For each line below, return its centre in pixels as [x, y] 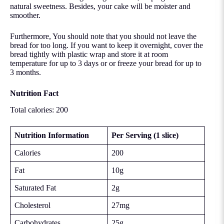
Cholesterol [32, 205]
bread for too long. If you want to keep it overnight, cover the [106, 45]
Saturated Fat [35, 187]
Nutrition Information [52, 135]
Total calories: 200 [39, 109]
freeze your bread [145, 63]
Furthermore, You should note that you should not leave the [103, 36]
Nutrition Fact [34, 93]
